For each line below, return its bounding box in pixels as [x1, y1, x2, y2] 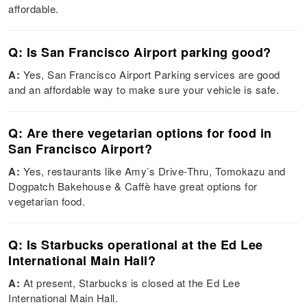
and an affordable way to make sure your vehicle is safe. [8, 82, 280, 97]
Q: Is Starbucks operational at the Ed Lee [8, 236, 263, 254]
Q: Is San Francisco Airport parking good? [8, 43, 271, 62]
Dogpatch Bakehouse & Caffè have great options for [8, 179, 258, 194]
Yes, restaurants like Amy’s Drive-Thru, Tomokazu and [20, 164, 286, 179]
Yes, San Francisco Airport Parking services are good [20, 67, 280, 82]
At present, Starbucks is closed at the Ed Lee [20, 275, 241, 291]
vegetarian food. [8, 194, 86, 209]
